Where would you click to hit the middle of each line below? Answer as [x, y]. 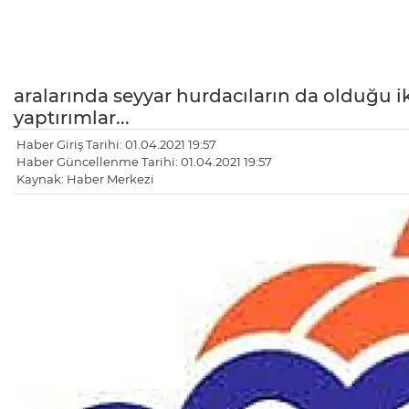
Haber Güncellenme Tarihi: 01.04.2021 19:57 [144, 162]
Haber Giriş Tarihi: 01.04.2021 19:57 [116, 145]
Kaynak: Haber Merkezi [85, 179]
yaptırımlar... [72, 118]
